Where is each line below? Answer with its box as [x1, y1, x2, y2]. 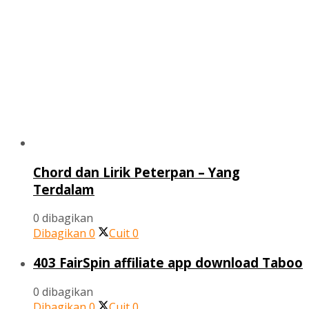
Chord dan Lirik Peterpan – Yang [33, 163, 240, 181]
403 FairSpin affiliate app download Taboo [33, 254, 303, 272]
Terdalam [33, 180, 94, 198]
